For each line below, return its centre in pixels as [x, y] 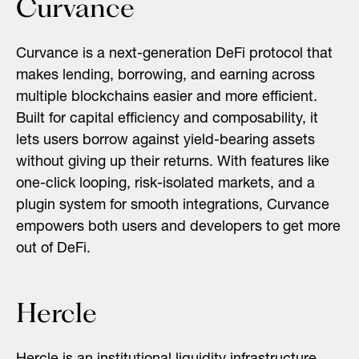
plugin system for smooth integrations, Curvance [173, 206]
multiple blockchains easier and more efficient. [167, 97]
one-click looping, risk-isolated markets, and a [165, 184]
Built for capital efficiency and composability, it [167, 119]
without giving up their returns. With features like [173, 162]
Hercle [56, 313]
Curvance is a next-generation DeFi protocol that [174, 54]
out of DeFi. [53, 249]
